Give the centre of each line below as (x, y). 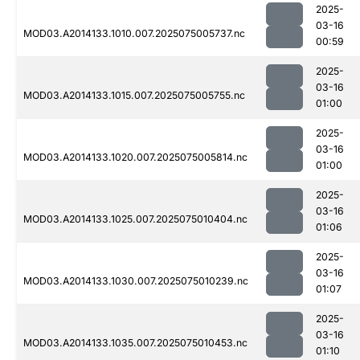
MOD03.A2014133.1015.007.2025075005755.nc (134, 96)
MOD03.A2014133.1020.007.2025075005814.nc (135, 157)
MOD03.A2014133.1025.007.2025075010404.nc (135, 219)
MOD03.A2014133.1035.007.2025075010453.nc (135, 343)
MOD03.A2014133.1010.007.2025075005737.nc (134, 34)
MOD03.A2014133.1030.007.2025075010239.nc (136, 281)
